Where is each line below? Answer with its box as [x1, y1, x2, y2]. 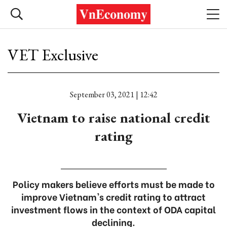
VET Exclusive [8, 44, 98, 65]
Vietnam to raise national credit [17, 108, 210, 127]
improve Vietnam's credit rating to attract [21, 190, 206, 203]
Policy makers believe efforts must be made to [12, 177, 215, 191]
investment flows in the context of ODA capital [11, 202, 216, 216]
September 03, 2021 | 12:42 [69, 89, 158, 100]
